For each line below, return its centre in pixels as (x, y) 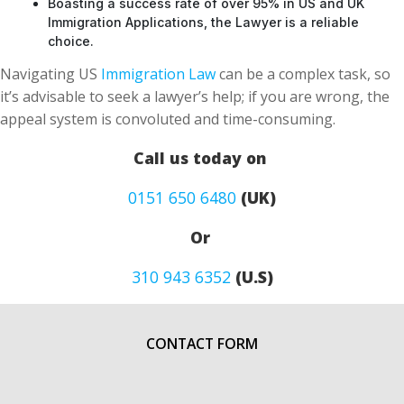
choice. (71, 41)
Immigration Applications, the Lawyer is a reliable (203, 22)
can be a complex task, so (303, 74)
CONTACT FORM (202, 344)
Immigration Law (158, 74)
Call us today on (202, 158)
